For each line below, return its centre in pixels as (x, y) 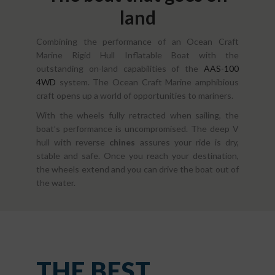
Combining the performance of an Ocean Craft (137, 41)
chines (122, 142)
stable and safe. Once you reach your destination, (137, 155)
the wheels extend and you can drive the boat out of (137, 169)
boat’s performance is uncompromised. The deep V (137, 128)
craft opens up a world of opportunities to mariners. (135, 95)
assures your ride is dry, (187, 142)
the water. (56, 182)
